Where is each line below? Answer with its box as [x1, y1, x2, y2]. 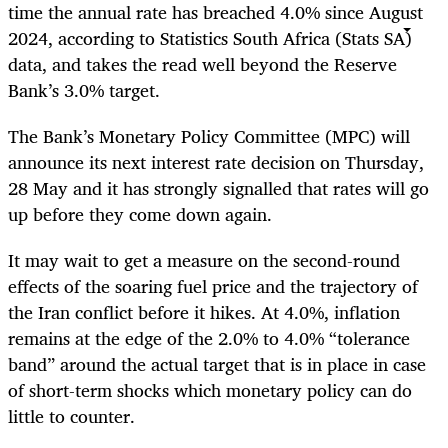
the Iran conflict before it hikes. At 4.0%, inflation [8, 297, 400, 328]
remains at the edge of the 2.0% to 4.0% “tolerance [8, 323, 410, 354]
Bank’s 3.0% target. [8, 74, 160, 105]
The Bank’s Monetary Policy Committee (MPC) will [8, 121, 410, 152]
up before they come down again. [8, 199, 272, 230]
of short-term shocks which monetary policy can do [8, 375, 412, 406]
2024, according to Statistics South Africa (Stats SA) [8, 22, 412, 53]
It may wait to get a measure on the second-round [8, 245, 400, 276]
